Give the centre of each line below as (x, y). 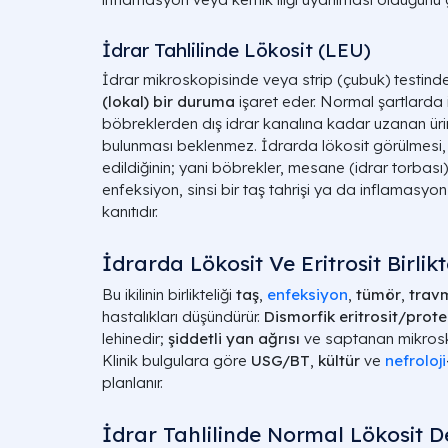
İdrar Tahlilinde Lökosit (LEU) (236, 50)
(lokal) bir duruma (168, 101)
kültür (339, 360)
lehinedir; (135, 338)
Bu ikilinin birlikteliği (169, 294)
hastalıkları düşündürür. (183, 316)
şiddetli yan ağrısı (234, 338)
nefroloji (415, 360)
